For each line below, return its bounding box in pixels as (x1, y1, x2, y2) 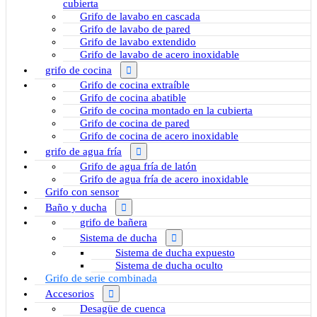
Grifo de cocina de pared (80, 117, 190, 129)
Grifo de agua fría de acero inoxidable (80, 173, 248, 185)
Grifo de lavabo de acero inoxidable (80, 49, 239, 61)
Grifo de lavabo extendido (80, 36, 196, 48)
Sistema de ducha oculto (115, 260, 223, 272)
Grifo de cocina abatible (80, 92, 186, 104)
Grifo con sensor (45, 186, 119, 198)
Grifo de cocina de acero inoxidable (80, 130, 238, 142)
